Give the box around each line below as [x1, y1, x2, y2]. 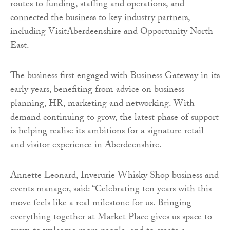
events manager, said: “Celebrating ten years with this [10, 182, 212, 198]
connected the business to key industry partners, [10, 10, 190, 27]
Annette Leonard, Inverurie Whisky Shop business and [10, 168, 219, 184]
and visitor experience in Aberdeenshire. [10, 138, 162, 154]
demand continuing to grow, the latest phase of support [10, 110, 219, 126]
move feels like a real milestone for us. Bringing [10, 196, 191, 212]
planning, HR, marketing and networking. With [10, 96, 195, 112]
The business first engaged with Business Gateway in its [10, 68, 220, 85]
